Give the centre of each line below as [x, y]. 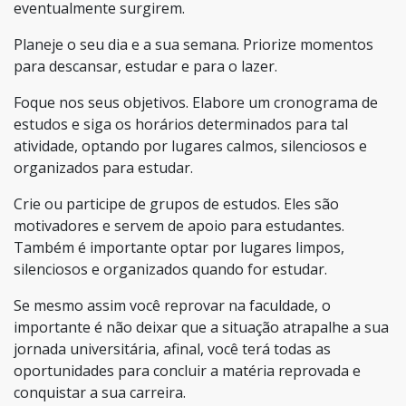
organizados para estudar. [103, 167]
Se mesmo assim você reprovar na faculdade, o [172, 305]
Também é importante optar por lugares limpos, [179, 247]
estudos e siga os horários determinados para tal [181, 124]
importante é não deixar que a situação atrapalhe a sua [201, 327]
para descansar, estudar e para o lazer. [145, 66]
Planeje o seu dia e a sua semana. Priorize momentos [193, 44]
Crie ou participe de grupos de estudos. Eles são [176, 203]
